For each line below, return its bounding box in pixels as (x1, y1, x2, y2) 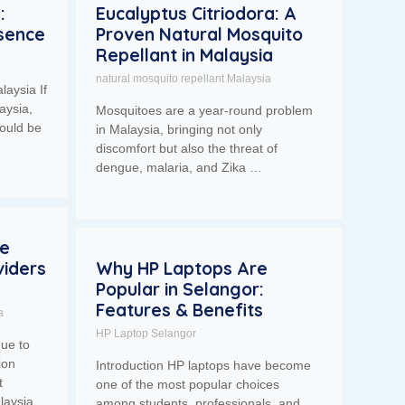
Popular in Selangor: (96, 278, 265, 300)
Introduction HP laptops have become (96, 357, 312, 372)
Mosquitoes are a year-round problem (96, 102, 314, 118)
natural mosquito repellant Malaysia (96, 71, 272, 85)
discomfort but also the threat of (96, 140, 278, 155)
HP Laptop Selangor (96, 326, 197, 340)
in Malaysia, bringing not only (96, 121, 263, 137)
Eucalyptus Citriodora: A (96, 2, 297, 24)
